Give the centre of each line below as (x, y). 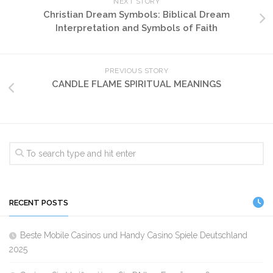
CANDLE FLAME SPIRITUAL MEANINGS (136, 84)
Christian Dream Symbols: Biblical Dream (136, 14)
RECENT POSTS (39, 202)
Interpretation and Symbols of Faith (136, 28)
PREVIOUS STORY (136, 70)
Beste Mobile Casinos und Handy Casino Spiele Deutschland (134, 235)
